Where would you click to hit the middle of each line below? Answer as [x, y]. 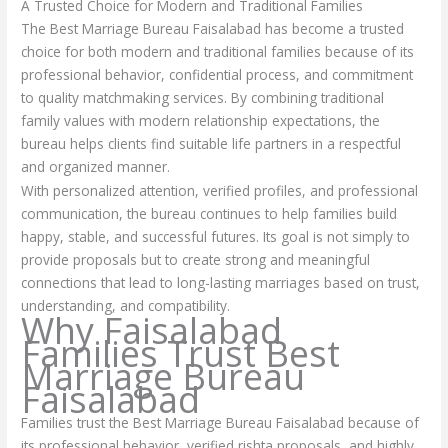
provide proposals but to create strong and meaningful [196, 260]
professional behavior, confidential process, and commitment [217, 74]
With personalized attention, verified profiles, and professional [220, 191]
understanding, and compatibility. [126, 306]
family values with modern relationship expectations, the [201, 120]
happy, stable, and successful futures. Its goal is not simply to [216, 237]
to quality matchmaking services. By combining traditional [203, 97]
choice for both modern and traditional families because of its [218, 51]
